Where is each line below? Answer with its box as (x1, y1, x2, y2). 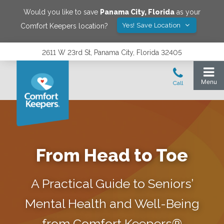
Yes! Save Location (121, 21, 183, 29)
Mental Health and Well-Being (24, 196, 199, 211)
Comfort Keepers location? (20, 21, 108, 30)
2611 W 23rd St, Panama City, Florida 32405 (42, 48, 182, 56)
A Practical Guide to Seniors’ (30, 176, 193, 191)
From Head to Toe (36, 145, 188, 166)
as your (174, 8, 200, 16)
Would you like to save (23, 8, 100, 16)
